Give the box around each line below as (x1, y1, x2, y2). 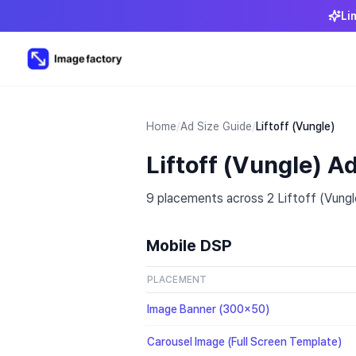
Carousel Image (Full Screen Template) (147, 335, 342, 348)
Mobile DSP (146, 236, 232, 255)
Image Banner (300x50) (147, 303, 269, 315)
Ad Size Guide (180, 120, 252, 133)
